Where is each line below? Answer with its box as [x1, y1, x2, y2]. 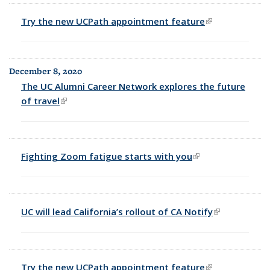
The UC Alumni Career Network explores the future [21, 80, 245, 92]
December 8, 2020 [9, 64, 82, 77]
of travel [21, 94, 60, 107]
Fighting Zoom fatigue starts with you [21, 149, 192, 162]
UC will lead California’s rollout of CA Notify [21, 205, 213, 218]
